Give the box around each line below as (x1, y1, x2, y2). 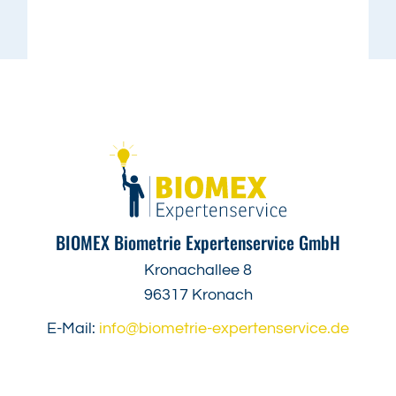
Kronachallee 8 (144, 262, 252, 279)
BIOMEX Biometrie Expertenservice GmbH (56, 229, 340, 256)
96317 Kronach (143, 286, 253, 304)
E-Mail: (47, 320, 99, 338)
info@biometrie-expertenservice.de (99, 320, 349, 338)
